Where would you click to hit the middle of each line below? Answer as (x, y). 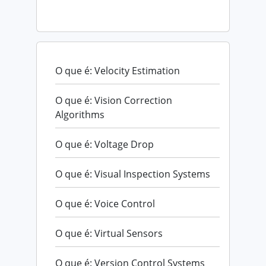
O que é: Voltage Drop (104, 144)
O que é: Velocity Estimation (118, 70)
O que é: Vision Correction (114, 100)
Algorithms (80, 114)
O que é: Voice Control (105, 203)
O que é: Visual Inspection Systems (133, 174)
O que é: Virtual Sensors (109, 233)
